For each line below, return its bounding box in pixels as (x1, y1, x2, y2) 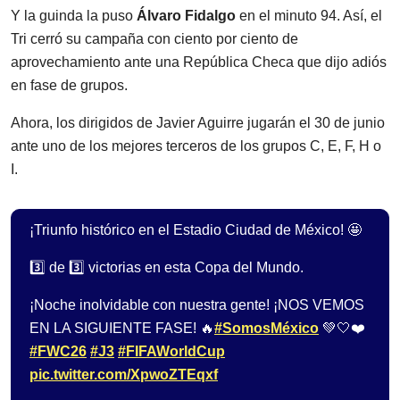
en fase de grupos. (11, 78, 128, 94)
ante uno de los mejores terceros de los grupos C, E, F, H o (11, 138, 381, 154)
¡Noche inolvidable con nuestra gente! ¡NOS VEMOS (29, 297, 364, 313)
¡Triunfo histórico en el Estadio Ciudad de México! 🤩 (29, 222, 362, 238)
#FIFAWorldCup (118, 344, 225, 360)
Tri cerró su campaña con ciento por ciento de (11, 31, 298, 47)
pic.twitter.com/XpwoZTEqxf (29, 367, 218, 383)
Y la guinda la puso (11, 8, 137, 24)
